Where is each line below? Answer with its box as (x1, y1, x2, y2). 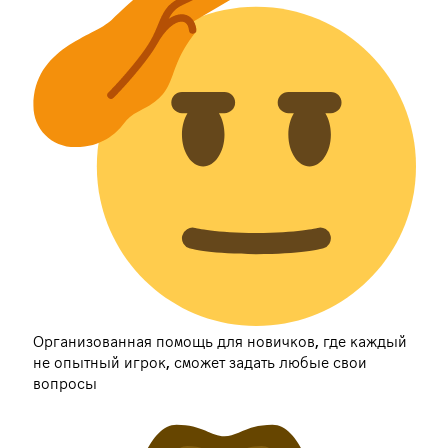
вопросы (32, 376, 97, 393)
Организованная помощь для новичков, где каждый (32, 334, 407, 351)
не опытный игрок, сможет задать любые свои (32, 355, 367, 372)
